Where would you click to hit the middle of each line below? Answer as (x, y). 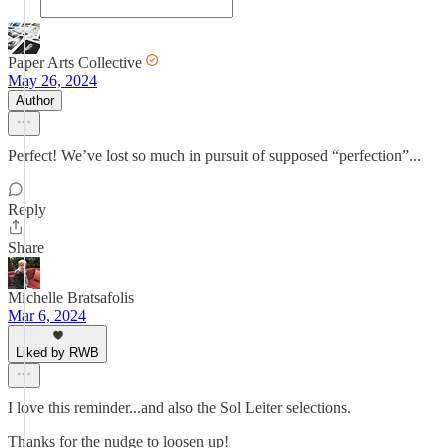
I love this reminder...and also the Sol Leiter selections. (179, 407)
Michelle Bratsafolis (71, 297)
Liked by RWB (57, 352)
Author (35, 100)
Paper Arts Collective (75, 62)
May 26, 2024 (52, 80)
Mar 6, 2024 (47, 315)
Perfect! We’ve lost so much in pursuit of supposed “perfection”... (214, 155)
